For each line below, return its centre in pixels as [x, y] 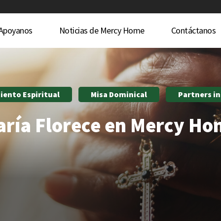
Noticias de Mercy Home [102, 30]
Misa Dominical [119, 94]
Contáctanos [193, 30]
